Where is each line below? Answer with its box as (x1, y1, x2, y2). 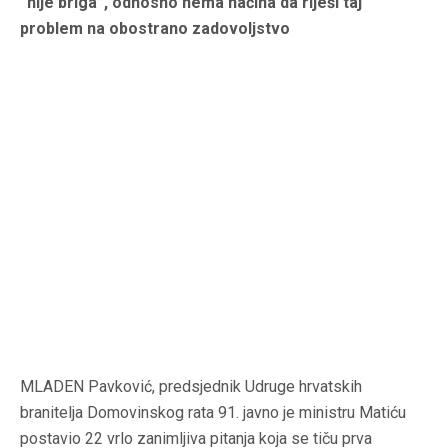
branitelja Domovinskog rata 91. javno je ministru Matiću (20, 403, 406, 423)
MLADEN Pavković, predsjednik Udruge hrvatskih (20, 377, 362, 397)
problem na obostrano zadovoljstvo (20, 19, 294, 39)
